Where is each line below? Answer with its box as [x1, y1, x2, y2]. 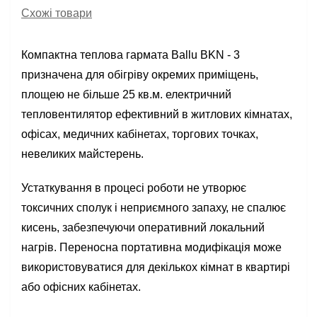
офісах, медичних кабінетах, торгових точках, [21, 128, 258, 140]
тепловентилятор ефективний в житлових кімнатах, [21, 108, 292, 120]
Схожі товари [21, 7, 92, 19]
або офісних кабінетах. [21, 281, 141, 293]
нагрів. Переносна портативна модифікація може [21, 241, 282, 253]
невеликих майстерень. [21, 148, 144, 160]
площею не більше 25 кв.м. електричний [21, 88, 231, 100]
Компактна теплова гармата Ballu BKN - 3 [21, 49, 240, 61]
